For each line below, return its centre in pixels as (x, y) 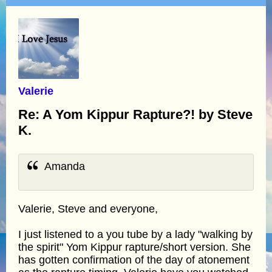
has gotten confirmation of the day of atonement (134, 260)
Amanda (64, 166)
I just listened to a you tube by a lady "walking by (135, 234)
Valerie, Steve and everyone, (88, 209)
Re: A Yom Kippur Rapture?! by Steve (135, 114)
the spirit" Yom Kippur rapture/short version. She (134, 247)
